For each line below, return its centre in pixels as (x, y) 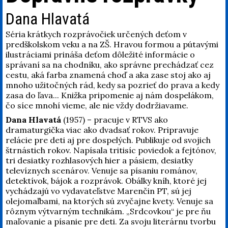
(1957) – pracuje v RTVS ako (114, 120)
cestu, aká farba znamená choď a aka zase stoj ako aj (108, 75)
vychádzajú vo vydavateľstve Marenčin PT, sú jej (98, 191)
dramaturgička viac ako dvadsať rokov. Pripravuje (102, 130)
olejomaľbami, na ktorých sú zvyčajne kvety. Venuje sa (109, 201)
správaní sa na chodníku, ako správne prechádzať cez (109, 65)
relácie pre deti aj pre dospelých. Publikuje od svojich (108, 140)
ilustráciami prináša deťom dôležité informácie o (100, 55)
